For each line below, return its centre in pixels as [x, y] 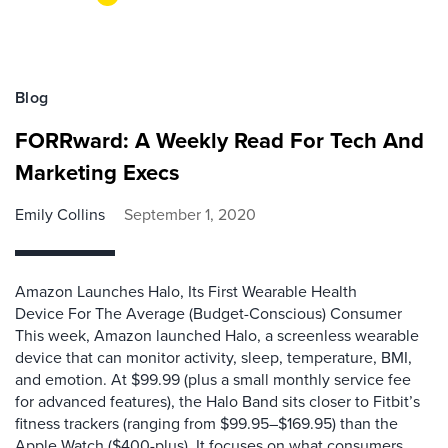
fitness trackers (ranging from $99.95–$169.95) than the [206, 423]
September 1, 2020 [190, 214]
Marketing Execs [97, 172]
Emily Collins [60, 214]
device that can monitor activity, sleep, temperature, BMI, [213, 357]
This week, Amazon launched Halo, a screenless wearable [217, 335]
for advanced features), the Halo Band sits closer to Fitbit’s [217, 401]
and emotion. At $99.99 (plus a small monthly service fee [213, 379]
